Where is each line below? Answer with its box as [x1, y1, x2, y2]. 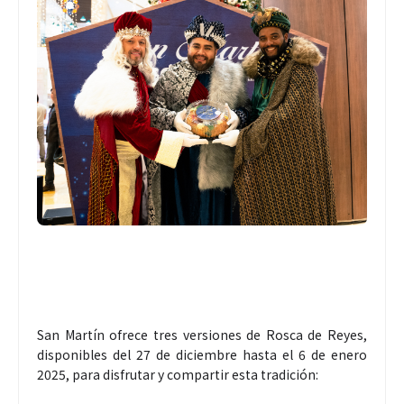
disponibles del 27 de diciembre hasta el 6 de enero [37, 344, 367, 363]
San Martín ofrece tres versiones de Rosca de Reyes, [37, 325, 367, 344]
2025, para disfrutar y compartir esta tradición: [37, 364, 318, 383]
